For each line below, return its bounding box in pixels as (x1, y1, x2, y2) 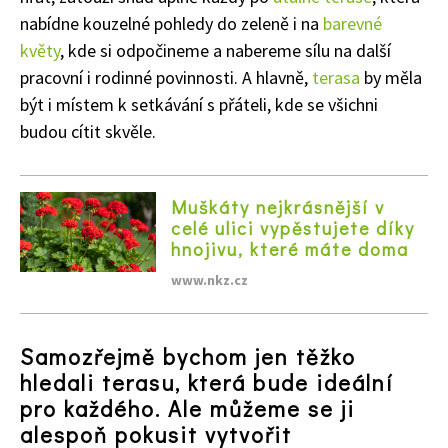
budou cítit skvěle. (20, 119, 156, 143)
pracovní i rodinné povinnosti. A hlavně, (20, 65, 312, 89)
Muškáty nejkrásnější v (171, 194, 385, 219)
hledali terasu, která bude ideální (20, 367, 394, 397)
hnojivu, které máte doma (171, 236, 409, 261)
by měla (360, 65, 422, 89)
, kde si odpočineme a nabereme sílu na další (60, 38, 391, 62)
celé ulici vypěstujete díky (171, 215, 415, 240)
